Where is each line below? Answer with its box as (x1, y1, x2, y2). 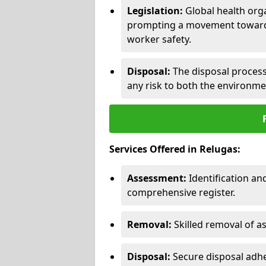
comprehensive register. (127, 185, 235, 199)
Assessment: (127, 171, 186, 185)
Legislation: (127, 4, 183, 17)
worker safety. (127, 32, 191, 46)
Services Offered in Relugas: (109, 142, 240, 156)
